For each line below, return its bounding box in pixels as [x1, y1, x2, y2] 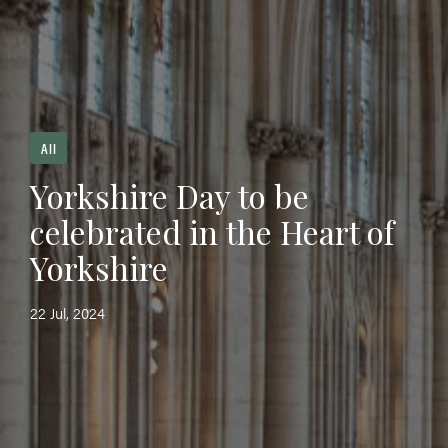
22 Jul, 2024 [30, 301, 105, 323]
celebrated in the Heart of [30, 209, 394, 253]
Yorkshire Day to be [30, 173, 309, 217]
